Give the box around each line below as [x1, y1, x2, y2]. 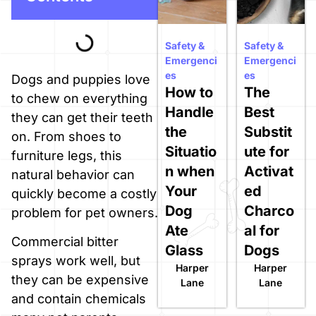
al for [243, 221, 279, 239]
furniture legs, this [11, 147, 122, 163]
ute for [243, 142, 289, 160]
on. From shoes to [11, 128, 121, 144]
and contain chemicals [11, 291, 146, 306]
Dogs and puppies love [11, 71, 150, 87]
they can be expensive [11, 272, 149, 287]
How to [165, 83, 213, 101]
